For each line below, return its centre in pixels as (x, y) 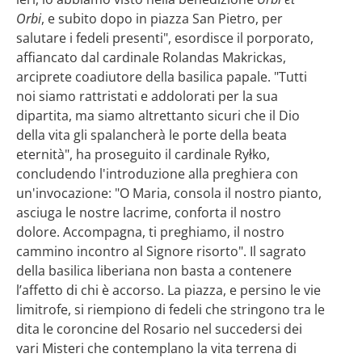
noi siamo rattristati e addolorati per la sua (147, 95)
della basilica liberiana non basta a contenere (154, 270)
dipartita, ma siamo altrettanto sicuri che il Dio (158, 115)
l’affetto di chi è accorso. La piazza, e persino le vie (168, 289)
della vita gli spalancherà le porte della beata (152, 134)
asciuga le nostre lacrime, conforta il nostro (149, 212)
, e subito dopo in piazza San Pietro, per (162, 18)
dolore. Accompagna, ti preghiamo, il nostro (150, 231)
